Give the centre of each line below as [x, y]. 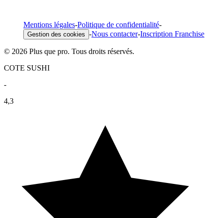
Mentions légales [49, 25]
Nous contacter [115, 34]
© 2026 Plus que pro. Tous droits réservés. [69, 52]
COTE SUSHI [27, 68]
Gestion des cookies [56, 35]
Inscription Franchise [172, 34]
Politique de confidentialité [118, 25]
